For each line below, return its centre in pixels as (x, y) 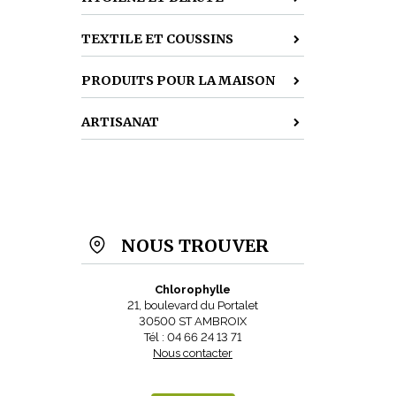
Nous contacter (193, 353)
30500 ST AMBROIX (193, 321)
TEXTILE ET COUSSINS (157, 39)
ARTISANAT (120, 122)
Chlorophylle (193, 289)
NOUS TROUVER (195, 246)
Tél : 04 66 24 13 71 (193, 337)
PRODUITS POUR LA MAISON (178, 80)
